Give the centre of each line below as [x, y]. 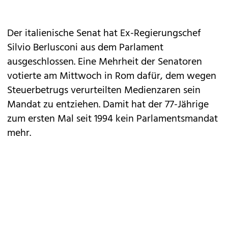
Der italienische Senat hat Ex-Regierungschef [104, 34]
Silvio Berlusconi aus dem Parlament [85, 48]
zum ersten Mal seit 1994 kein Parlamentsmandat [112, 119]
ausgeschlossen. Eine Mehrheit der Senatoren [105, 62]
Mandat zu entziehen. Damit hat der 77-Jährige [108, 105]
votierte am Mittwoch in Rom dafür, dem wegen [112, 76]
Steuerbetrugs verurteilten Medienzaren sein [104, 91]
